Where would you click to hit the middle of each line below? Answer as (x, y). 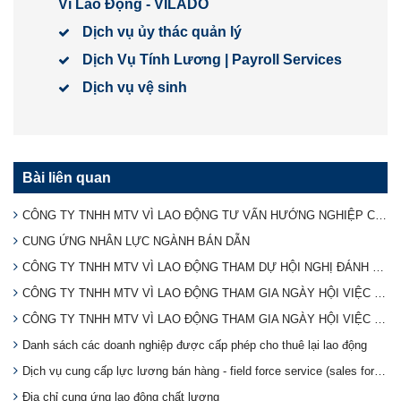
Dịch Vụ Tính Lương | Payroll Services (212, 59)
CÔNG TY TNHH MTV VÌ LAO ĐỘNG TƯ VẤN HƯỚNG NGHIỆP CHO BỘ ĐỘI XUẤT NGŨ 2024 (381, 215)
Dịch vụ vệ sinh (135, 87)
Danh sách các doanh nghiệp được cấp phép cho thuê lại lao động (195, 345)
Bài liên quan (67, 177)
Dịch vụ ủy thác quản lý (162, 31)
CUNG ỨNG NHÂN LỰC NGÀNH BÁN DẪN (136, 241)
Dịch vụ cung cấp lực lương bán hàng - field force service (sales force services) (380, 371)
